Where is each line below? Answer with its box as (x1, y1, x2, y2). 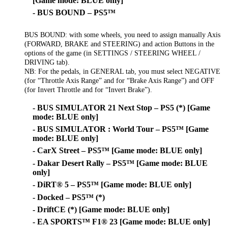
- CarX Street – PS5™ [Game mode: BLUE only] (33, 146, 202, 155)
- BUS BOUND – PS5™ (33, 8, 116, 17)
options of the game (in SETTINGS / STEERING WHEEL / (24, 48, 201, 57)
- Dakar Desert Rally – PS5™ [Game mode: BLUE (33, 158, 208, 167)
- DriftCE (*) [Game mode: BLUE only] (33, 205, 169, 214)
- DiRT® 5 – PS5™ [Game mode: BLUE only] (33, 180, 191, 189)
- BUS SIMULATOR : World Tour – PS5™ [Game (33, 124, 209, 133)
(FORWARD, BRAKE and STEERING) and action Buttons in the (24, 39, 214, 48)
